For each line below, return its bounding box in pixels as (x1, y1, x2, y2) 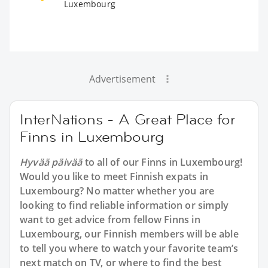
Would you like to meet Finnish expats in (20, 169, 209, 183)
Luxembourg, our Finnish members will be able (20, 227, 239, 240)
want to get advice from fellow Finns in (20, 212, 200, 226)
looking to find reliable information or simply (20, 198, 229, 212)
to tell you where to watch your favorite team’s (20, 241, 239, 255)
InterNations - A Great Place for (20, 109, 236, 129)
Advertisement (89, 72, 156, 86)
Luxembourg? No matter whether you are (20, 184, 215, 197)
